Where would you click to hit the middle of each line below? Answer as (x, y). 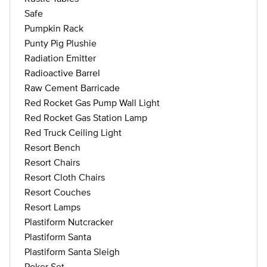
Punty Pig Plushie (60, 43)
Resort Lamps (52, 207)
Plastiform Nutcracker (69, 222)
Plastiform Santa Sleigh (72, 252)
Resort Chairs (52, 162)
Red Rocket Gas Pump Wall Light (92, 103)
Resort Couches (58, 192)
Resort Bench (52, 147)
